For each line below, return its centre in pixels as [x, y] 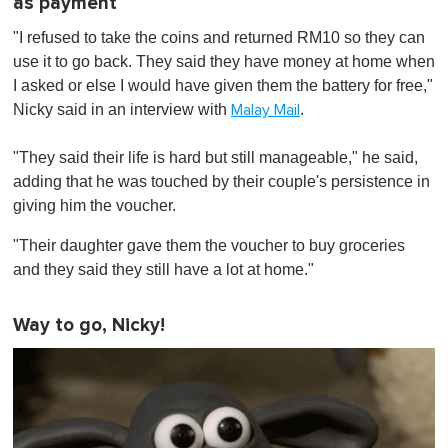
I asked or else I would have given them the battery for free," [223, 85]
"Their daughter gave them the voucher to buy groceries [209, 245]
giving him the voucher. [94, 205]
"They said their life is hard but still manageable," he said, [215, 157]
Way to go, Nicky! [89, 325]
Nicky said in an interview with [122, 109]
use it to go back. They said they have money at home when [224, 61]
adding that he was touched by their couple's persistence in [221, 181]
